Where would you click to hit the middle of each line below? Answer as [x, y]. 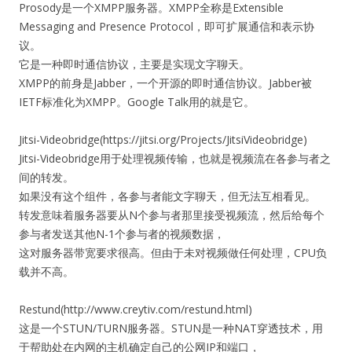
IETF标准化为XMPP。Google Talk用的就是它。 [137, 102]
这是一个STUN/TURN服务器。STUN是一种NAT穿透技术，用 [171, 328]
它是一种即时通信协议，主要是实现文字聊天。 [134, 64]
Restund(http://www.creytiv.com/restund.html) [136, 309]
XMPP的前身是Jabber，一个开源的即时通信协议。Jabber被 [165, 83]
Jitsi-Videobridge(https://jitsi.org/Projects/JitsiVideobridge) [163, 139]
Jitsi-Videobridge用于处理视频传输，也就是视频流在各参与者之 [175, 158]
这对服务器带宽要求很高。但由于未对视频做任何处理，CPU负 [173, 253]
